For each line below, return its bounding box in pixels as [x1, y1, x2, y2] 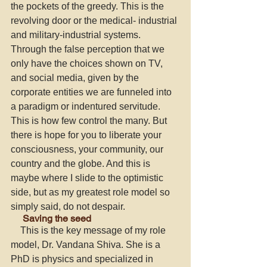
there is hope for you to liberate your [11, 130, 164, 140]
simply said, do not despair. [11, 201, 128, 212]
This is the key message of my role [11, 225, 20, 235]
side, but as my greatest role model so [11, 187, 172, 197]
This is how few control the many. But [11, 116, 169, 126]
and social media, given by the [11, 73, 141, 83]
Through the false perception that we [11, 44, 167, 54]
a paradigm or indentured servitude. [11, 101, 163, 111]
